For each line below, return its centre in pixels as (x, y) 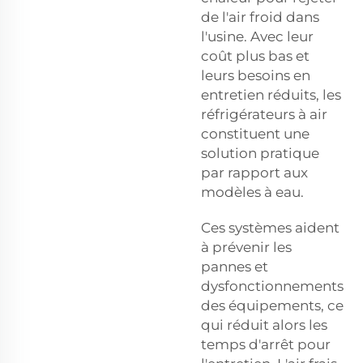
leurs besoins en (256, 75)
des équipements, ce (272, 305)
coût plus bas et (255, 56)
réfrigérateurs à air (264, 114)
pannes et (235, 266)
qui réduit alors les (264, 325)
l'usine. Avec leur (257, 36)
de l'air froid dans (260, 17)
